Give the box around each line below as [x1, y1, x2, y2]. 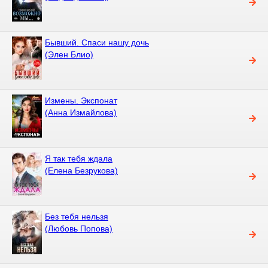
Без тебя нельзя [45, 211, 108, 221]
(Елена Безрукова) [45, 165, 118, 175]
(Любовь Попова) [45, 223, 112, 233]
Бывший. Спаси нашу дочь [45, 37, 149, 47]
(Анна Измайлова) [45, 107, 117, 117]
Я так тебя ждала [45, 153, 112, 163]
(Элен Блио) [45, 49, 93, 59]
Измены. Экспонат [45, 95, 117, 105]
